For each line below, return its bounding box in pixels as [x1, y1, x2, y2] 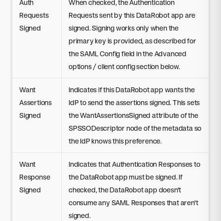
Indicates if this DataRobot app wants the [69, 85, 195, 94]
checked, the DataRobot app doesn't [69, 185, 182, 194]
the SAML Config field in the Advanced [69, 49, 187, 58]
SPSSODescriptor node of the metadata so [69, 124, 202, 133]
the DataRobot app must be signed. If [69, 173, 183, 182]
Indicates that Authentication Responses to [69, 160, 200, 169]
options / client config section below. [69, 62, 180, 71]
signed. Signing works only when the [69, 24, 179, 33]
